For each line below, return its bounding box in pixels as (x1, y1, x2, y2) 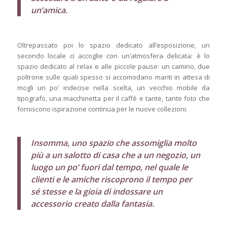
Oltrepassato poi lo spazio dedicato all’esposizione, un (17, 40, 210, 50)
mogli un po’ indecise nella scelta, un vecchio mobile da (17, 83, 210, 92)
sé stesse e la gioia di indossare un (30, 186, 163, 198)
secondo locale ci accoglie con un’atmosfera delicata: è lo (17, 51, 210, 60)
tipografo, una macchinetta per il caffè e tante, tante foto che (17, 93, 210, 103)
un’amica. (30, 4, 67, 16)
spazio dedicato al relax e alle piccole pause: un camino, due (17, 61, 210, 71)
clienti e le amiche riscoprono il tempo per (30, 174, 192, 185)
